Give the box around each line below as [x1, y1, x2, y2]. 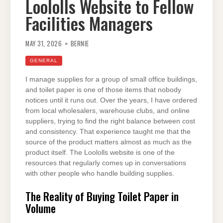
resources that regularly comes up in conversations [25, 159, 186, 167]
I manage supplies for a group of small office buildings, [25, 76, 197, 84]
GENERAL [30, 58, 58, 64]
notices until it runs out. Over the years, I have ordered [25, 97, 197, 105]
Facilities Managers [25, 10, 153, 36]
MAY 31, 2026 [25, 39, 62, 49]
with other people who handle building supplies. [25, 170, 174, 178]
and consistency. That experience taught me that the [25, 128, 191, 136]
